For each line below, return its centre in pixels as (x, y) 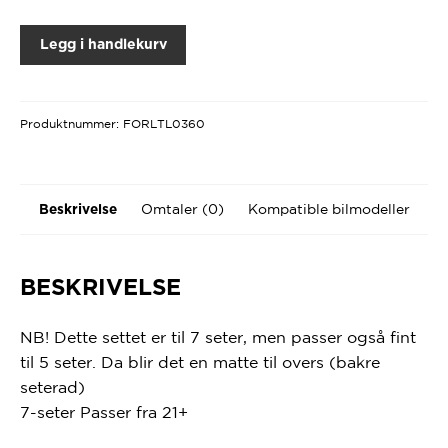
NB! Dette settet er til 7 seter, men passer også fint (217, 336)
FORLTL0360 (163, 124)
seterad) (52, 386)
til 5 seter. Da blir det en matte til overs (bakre (199, 361)
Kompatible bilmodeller (328, 208)
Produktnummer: (71, 124)
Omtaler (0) (182, 208)
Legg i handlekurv (103, 44)
